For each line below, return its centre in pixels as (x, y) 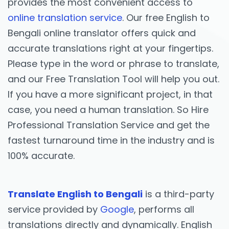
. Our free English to (166, 18)
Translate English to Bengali (75, 194)
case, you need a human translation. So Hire (108, 110)
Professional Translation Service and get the (109, 125)
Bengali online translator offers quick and (102, 33)
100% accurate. (41, 156)
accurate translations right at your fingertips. (110, 49)
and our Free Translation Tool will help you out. (113, 79)
